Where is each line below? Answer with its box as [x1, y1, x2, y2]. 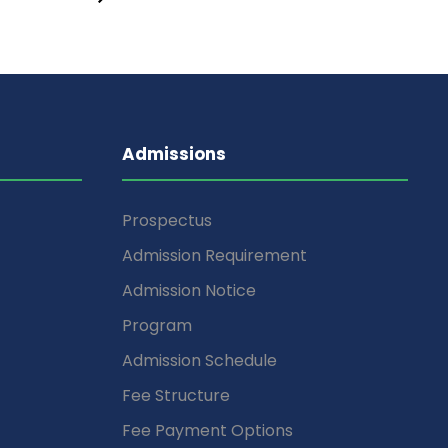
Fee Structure [122, 383, 230, 407]
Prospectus [122, 208, 212, 232]
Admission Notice [122, 278, 256, 302]
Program [122, 313, 192, 337]
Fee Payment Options [122, 418, 293, 442]
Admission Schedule [122, 348, 277, 372]
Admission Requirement [122, 243, 307, 267]
